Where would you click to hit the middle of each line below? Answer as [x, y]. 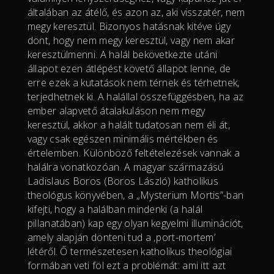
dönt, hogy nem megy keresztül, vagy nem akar [131, 40]
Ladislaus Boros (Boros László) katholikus [123, 181]
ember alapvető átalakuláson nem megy [116, 110]
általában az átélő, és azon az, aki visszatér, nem [136, 12]
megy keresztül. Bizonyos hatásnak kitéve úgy [129, 26]
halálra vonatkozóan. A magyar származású [125, 167]
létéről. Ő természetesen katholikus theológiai [130, 251]
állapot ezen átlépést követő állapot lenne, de [129, 68]
